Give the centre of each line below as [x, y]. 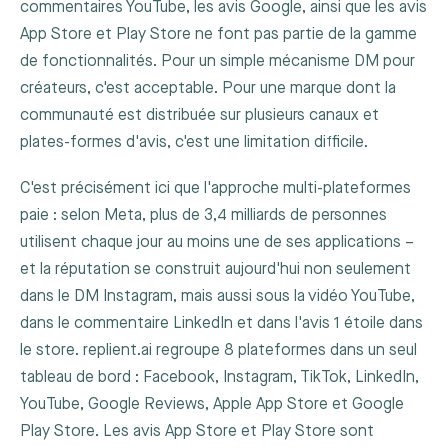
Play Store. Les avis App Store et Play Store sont [197, 432]
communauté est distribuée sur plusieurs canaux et [199, 116]
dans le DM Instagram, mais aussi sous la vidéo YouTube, [217, 297]
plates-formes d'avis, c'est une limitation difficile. [194, 143]
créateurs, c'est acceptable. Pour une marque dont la [208, 89]
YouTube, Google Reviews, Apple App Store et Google [212, 405]
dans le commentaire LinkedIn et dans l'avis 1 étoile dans [221, 324]
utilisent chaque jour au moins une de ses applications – [217, 243]
